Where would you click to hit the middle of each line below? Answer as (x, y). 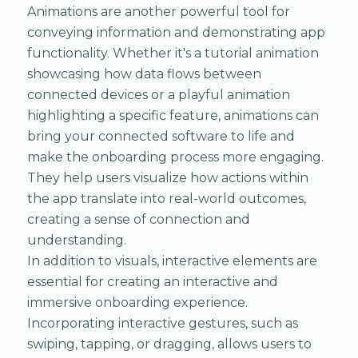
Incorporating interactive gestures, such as (162, 323)
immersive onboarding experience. (137, 302)
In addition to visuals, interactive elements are (172, 261)
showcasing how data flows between (144, 74)
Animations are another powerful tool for (158, 11)
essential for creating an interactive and (152, 281)
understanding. (76, 240)
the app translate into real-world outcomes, (166, 198)
